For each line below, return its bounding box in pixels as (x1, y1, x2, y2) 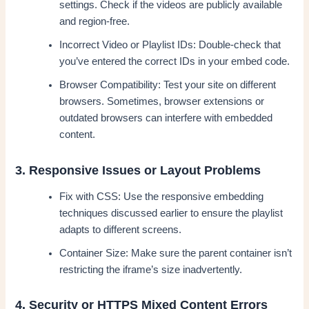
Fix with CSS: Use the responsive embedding (59, 191, 264, 203)
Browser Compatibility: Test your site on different (59, 79, 277, 91)
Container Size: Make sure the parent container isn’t (59, 248, 292, 259)
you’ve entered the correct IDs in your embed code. (59, 56, 290, 68)
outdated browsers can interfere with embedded (59, 112, 273, 124)
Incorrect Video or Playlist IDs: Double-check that (59, 39, 281, 51)
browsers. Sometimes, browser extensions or (59, 96, 265, 108)
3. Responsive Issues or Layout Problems (15, 162, 261, 177)
